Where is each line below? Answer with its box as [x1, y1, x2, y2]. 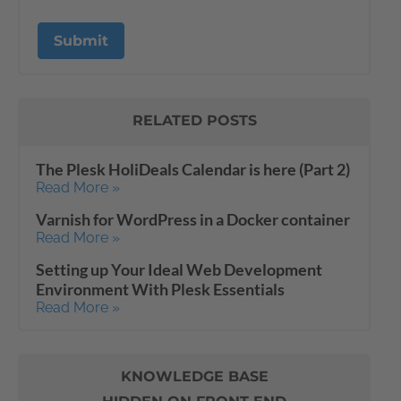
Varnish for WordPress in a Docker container [36, 209, 350, 229]
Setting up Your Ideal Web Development [36, 260, 322, 279]
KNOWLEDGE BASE [120, 368, 269, 385]
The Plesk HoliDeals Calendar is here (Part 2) [36, 159, 350, 179]
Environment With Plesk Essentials [36, 279, 285, 299]
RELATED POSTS [132, 112, 257, 129]
